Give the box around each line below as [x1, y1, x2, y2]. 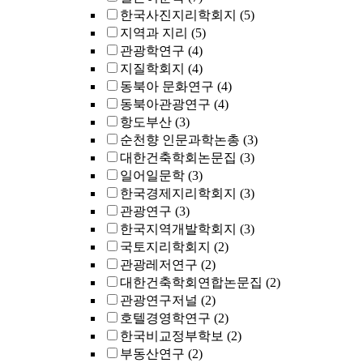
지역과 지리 [120, 26, 188, 40]
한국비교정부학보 [120, 329, 224, 343]
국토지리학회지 [120, 240, 211, 254]
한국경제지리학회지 [120, 186, 237, 200]
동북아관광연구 [120, 97, 211, 111]
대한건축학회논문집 [120, 151, 237, 164]
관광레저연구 [120, 258, 198, 271]
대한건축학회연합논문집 [120, 275, 263, 289]
